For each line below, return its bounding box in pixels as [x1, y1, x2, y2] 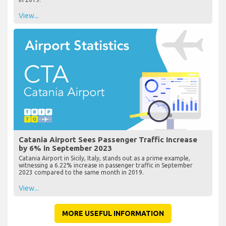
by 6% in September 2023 [19, 143, 112, 152]
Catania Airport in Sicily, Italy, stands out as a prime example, [19, 154, 190, 161]
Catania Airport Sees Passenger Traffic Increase [19, 135, 197, 144]
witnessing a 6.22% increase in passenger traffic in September [19, 161, 193, 168]
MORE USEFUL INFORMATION [62, 209, 164, 217]
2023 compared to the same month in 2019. [19, 168, 144, 176]
